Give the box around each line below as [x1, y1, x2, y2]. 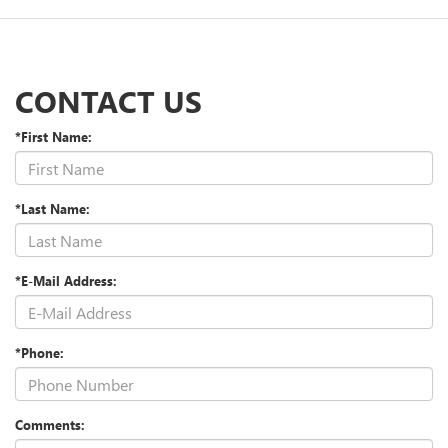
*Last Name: [15, 200, 90, 218]
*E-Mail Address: [15, 272, 117, 290]
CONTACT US [15, 81, 202, 122]
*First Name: [15, 128, 92, 146]
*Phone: [15, 344, 64, 362]
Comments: [15, 416, 85, 434]
